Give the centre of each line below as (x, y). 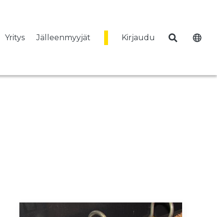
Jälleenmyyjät (63, 37)
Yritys (15, 37)
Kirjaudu (138, 37)
